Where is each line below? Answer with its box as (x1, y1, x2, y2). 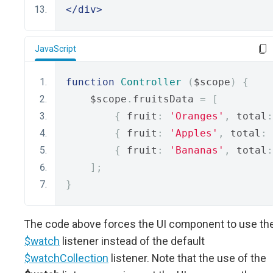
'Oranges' (169, 110, 224, 122)
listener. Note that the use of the (108, 252, 266, 264)
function (66, 76, 115, 88)
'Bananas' (169, 144, 224, 156)
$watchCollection (24, 252, 108, 264)
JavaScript (35, 44, 76, 54)
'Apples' (169, 127, 218, 139)
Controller (121, 76, 182, 88)
